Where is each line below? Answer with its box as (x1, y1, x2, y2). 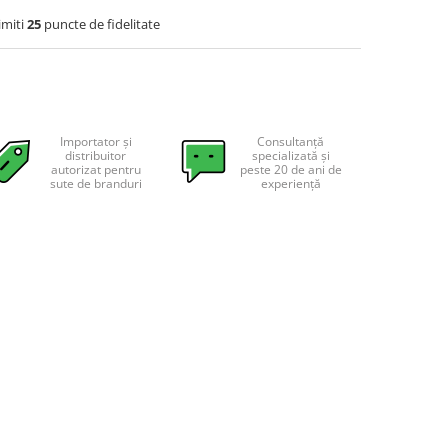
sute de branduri (49, 175, 142, 192)
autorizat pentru (50, 161, 141, 178)
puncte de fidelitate (41, 15, 160, 33)
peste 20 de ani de (239, 161, 342, 178)
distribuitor (65, 147, 127, 164)
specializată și (251, 147, 330, 164)
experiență (260, 175, 321, 192)
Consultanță (257, 133, 325, 150)
